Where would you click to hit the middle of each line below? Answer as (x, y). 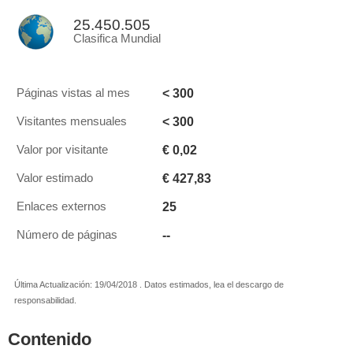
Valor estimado (55, 178)
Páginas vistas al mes (73, 93)
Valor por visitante (62, 150)
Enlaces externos (61, 206)
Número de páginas (67, 235)
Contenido (50, 339)
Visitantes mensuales (72, 121)
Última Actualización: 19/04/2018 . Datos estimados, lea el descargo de (149, 284)
